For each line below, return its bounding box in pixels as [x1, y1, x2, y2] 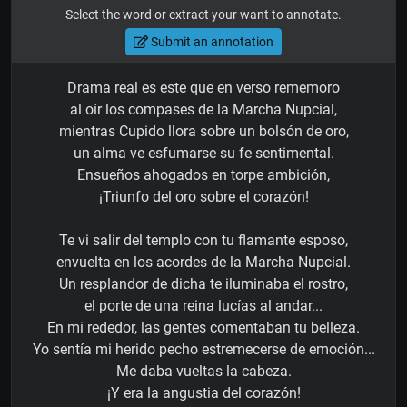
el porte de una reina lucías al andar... [84, 297, 323, 315]
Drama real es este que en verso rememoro [67, 79, 340, 97]
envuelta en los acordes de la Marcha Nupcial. [56, 253, 351, 272]
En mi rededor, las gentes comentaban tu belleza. [47, 319, 360, 337]
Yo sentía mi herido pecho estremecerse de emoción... [32, 341, 375, 359]
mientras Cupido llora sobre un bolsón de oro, [58, 123, 349, 141]
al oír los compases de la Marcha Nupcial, [70, 101, 337, 119]
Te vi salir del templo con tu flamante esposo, [59, 232, 348, 250]
